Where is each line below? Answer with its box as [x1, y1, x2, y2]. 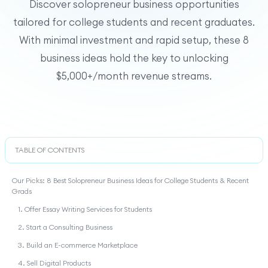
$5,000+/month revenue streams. [56, 69, 212, 82]
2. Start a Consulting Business [18, 224, 112, 233]
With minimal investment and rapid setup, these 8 [19, 33, 249, 46]
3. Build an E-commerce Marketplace [18, 242, 138, 251]
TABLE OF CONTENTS [15, 145, 85, 154]
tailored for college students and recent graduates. [13, 16, 255, 28]
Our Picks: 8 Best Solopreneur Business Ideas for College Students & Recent [12, 176, 249, 185]
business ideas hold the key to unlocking [39, 51, 229, 64]
